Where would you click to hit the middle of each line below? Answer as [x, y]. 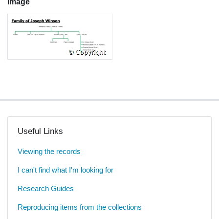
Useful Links [40, 131]
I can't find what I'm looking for [66, 170]
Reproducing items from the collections [80, 207]
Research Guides [46, 189]
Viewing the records [49, 152]
